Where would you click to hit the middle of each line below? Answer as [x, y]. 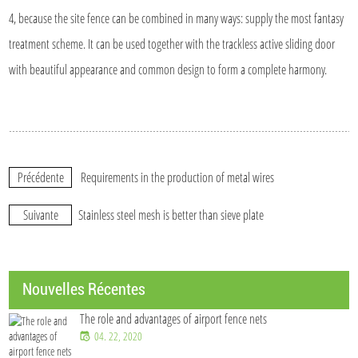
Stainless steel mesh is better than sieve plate [171, 215]
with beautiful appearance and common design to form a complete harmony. [168, 69]
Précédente [40, 177]
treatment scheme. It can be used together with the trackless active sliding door [172, 44]
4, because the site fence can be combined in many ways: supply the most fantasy [177, 18]
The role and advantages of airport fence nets [174, 318]
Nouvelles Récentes [84, 289]
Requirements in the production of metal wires [178, 177]
